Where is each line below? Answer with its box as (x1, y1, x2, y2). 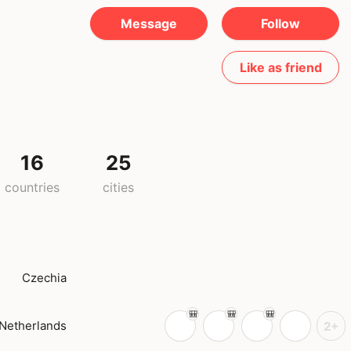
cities (103, 179, 135, 196)
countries (4, 179, 60, 196)
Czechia (22, 270, 67, 285)
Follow (261, 16, 300, 31)
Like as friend (239, 60, 322, 75)
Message (121, 16, 177, 31)
